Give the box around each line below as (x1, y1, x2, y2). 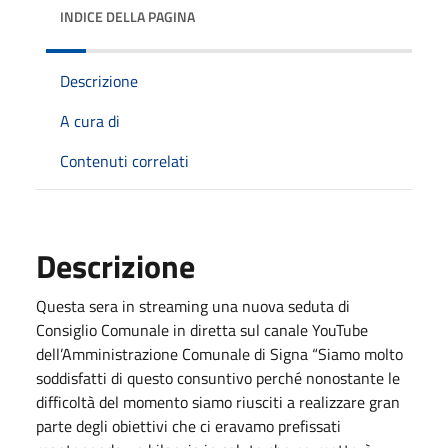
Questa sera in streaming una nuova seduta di (36, 293, 350, 318)
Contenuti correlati (60, 148, 189, 173)
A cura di (60, 108, 120, 133)
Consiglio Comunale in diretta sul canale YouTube (36, 317, 368, 342)
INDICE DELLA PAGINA (60, 5, 195, 27)
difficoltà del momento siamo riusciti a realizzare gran (36, 389, 400, 414)
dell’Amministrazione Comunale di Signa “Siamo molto (36, 341, 403, 366)
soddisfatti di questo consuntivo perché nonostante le (36, 365, 400, 390)
